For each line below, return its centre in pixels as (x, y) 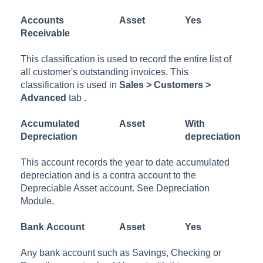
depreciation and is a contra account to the (109, 175)
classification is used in (70, 85)
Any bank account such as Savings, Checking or (121, 252)
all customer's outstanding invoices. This (105, 72)
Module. (38, 201)
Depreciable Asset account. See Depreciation (115, 188)
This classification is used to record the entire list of (126, 59)
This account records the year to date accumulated (125, 162)
